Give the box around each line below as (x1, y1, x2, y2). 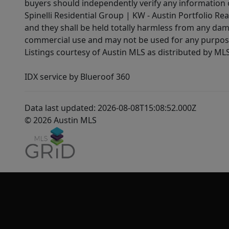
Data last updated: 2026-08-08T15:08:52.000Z (25, 102, 196, 113)
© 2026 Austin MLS (25, 114, 97, 126)
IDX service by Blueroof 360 (25, 71, 130, 82)
